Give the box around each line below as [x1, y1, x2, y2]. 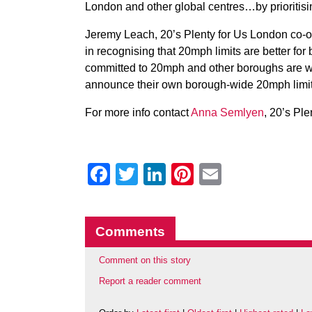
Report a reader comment [99, 276, 201, 287]
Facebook [110, 162, 209, 187]
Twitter [138, 162, 204, 187]
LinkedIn [166, 162, 251, 187]
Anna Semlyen [191, 107, 264, 118]
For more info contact [85, 107, 191, 118]
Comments [95, 224, 165, 239]
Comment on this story [99, 255, 191, 265]
